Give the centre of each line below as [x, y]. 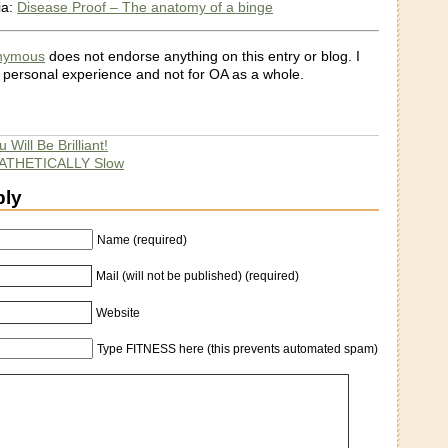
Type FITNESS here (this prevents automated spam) [237, 349]
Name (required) [142, 240]
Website [118, 313]
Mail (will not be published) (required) [198, 276]
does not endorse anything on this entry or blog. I [202, 55]
